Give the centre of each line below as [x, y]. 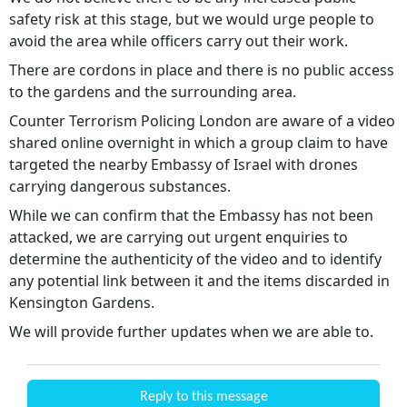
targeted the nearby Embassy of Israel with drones [184, 164]
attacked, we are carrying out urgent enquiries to [179, 237]
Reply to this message [203, 397]
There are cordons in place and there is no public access [202, 69]
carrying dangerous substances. [120, 186]
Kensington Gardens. [82, 302]
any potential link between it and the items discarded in [199, 280]
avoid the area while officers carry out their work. [179, 40]
